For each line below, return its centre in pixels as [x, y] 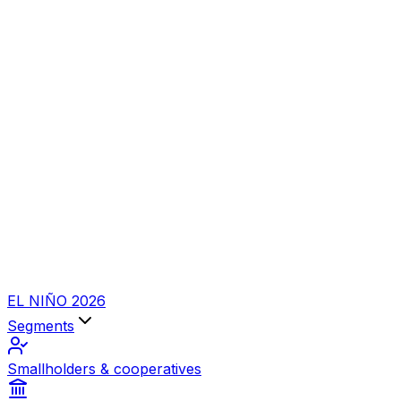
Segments [41, 326]
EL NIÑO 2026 [56, 301]
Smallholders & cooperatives [104, 369]
